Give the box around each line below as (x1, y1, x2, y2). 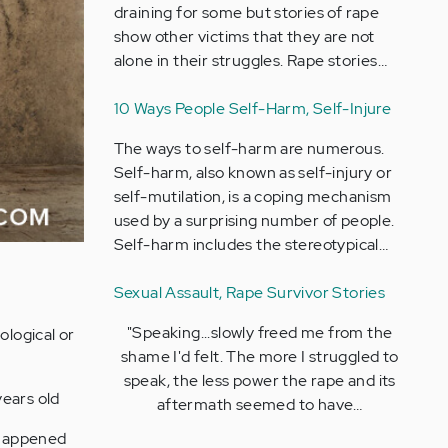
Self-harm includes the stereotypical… (113, 234, 389, 255)
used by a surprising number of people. (113, 210, 395, 231)
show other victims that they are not (113, 26, 375, 47)
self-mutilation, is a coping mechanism (113, 186, 392, 207)
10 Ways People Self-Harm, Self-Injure (113, 98, 392, 119)
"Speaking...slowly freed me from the (127, 322, 393, 343)
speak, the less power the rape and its (123, 370, 396, 391)
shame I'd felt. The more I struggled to (120, 346, 399, 367)
